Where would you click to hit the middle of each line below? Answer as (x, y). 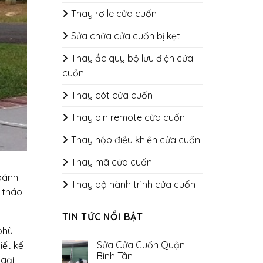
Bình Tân (115, 256)
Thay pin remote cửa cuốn (128, 117)
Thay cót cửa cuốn (112, 95)
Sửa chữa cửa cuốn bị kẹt (126, 36)
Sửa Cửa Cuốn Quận (141, 245)
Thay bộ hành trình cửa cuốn (133, 184)
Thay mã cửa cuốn (112, 162)
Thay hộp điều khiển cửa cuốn (136, 140)
